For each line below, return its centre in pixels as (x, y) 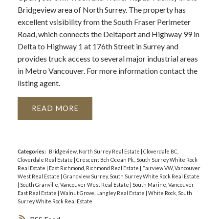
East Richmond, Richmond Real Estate (94, 168)
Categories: (32, 152)
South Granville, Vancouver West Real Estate (75, 185)
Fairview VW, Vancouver (171, 168)
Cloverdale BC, (161, 152)
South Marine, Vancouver (163, 185)
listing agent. (39, 83)
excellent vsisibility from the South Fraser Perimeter (104, 22)
